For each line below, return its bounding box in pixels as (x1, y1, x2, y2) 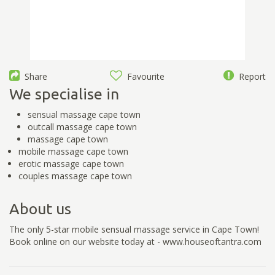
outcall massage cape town (28, 120, 137, 133)
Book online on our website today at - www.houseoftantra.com (9, 235, 261, 247)
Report (233, 70, 266, 82)
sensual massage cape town (28, 108, 141, 120)
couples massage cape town (18, 169, 132, 182)
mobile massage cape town (18, 145, 128, 157)
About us (9, 199, 71, 217)
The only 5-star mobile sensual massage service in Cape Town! (9, 223, 259, 235)
